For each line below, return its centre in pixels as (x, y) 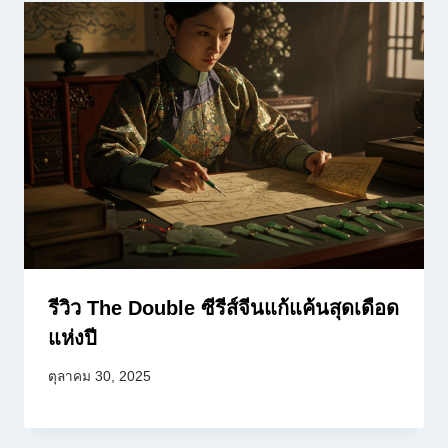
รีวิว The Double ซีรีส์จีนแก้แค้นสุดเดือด (223, 307)
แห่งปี (72, 337)
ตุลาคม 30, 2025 (99, 377)
